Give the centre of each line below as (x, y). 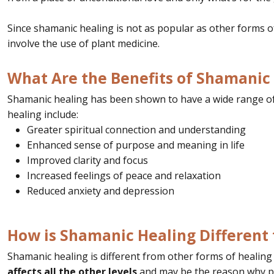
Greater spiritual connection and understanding (136, 129)
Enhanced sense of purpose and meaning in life (136, 145)
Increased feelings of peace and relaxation (124, 175)
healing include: (43, 114)
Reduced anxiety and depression (101, 191)
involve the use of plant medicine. (85, 43)
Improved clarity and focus (87, 160)
